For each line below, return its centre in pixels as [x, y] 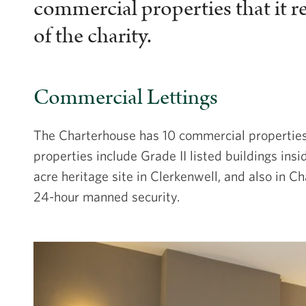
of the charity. [92, 36]
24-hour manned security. [106, 196]
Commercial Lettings [125, 97]
